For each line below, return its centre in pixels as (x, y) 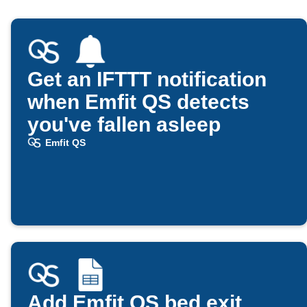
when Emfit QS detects (138, 102)
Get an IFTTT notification (147, 79)
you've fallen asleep (124, 125)
